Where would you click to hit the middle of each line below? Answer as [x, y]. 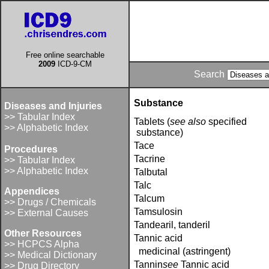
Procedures [31, 149]
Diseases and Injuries [53, 106]
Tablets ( [152, 122]
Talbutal [151, 172]
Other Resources [43, 233]
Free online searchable [65, 55]
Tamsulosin [158, 212]
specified [229, 122]
